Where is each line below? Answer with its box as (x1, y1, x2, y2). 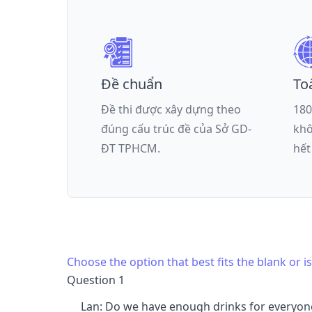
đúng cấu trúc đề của (101, 120, 215, 136)
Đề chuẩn (101, 74, 162, 93)
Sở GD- (215, 120, 251, 136)
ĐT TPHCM (101, 140, 157, 156)
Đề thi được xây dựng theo (101, 101, 241, 117)
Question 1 (67, 272, 125, 288)
